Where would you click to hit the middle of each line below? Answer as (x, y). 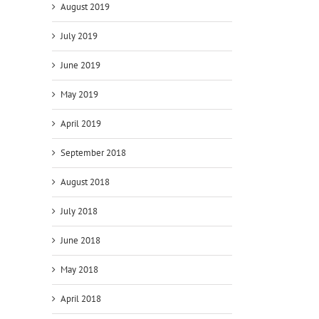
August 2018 (85, 182)
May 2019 (79, 94)
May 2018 (79, 269)
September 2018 (93, 152)
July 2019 (79, 36)
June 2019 (80, 65)
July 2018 (79, 211)
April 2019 (81, 123)
